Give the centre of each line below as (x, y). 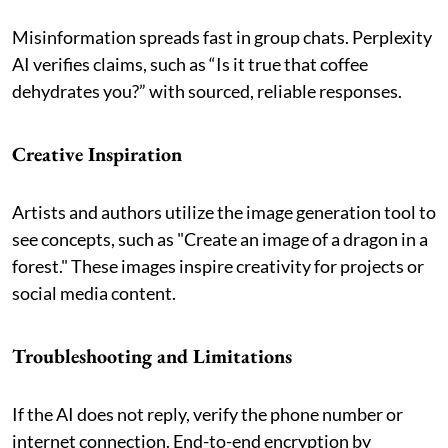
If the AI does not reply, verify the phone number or (207, 413)
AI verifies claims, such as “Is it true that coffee (190, 63)
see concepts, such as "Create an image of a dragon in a (220, 238)
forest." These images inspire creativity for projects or (218, 265)
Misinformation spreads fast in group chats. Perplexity (222, 36)
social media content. (94, 292)
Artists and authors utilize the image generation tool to (224, 211)
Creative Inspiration (97, 153)
